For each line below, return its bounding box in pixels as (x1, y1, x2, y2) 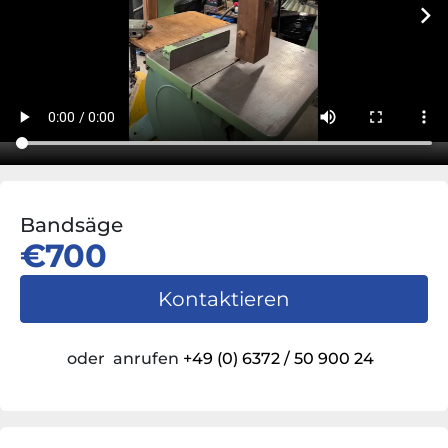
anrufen (112, 349, 179, 369)
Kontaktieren (158, 287, 290, 312)
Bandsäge (20, 213, 123, 238)
